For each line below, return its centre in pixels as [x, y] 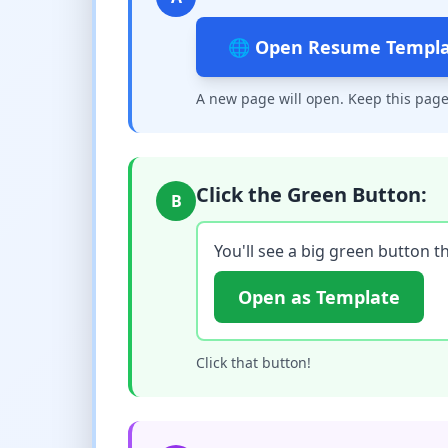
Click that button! [253, 362]
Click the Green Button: [311, 194]
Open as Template [319, 297]
